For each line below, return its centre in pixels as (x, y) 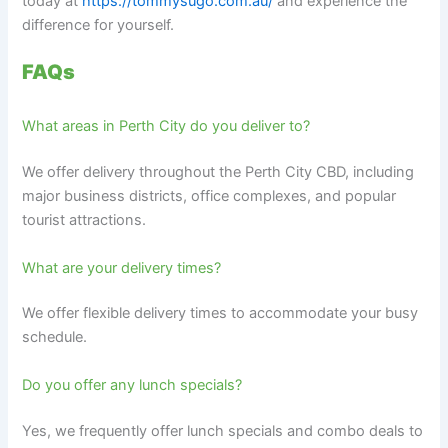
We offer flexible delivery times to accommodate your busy (220, 313)
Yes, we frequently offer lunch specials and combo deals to (223, 430)
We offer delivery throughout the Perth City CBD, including (218, 172)
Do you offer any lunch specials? (132, 384)
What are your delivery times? (122, 267)
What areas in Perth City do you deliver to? (166, 126)
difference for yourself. (98, 25)
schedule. (55, 337)
